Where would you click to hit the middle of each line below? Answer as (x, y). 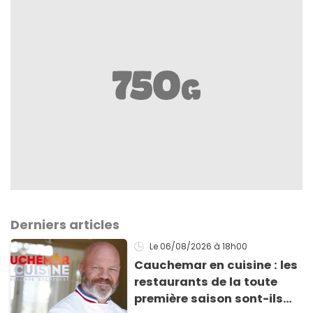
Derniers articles (65, 225)
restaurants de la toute (206, 282)
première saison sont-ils (209, 299)
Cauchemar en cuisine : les (216, 265)
